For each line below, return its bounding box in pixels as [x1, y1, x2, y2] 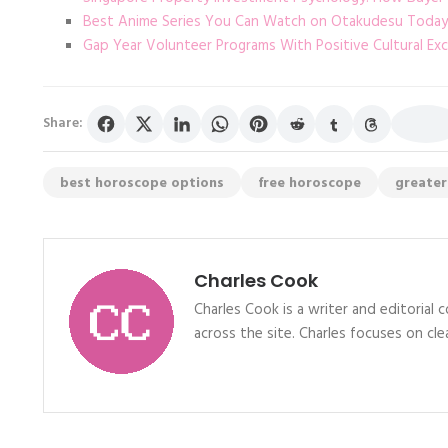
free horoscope [258, 172, 361, 196]
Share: [43, 112, 83, 136]
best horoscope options [60, 172, 224, 196]
